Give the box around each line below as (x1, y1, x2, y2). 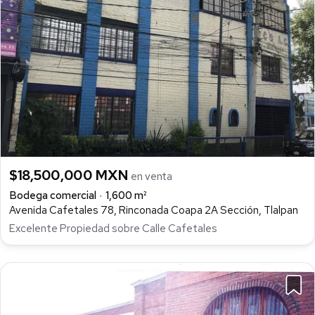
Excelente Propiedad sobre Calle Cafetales (9, 221, 217, 236)
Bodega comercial (9, 188, 96, 203)
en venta (131, 169, 172, 184)
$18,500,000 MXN (9, 166, 131, 185)
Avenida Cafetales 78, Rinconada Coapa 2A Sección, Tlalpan (9, 203, 298, 218)
